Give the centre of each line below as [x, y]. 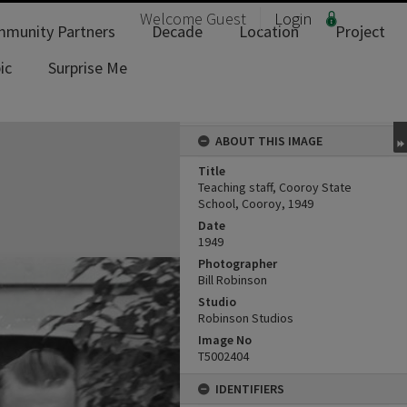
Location [269, 31]
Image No [225, 340]
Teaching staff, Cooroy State [275, 187]
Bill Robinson [233, 280]
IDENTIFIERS [250, 389]
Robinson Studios [246, 318]
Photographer [238, 263]
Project [360, 31]
